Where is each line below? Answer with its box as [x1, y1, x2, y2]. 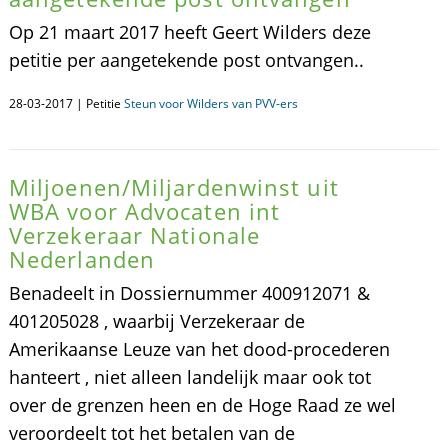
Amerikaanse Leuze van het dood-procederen [8, 337, 390, 361]
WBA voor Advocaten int [8, 196, 281, 226]
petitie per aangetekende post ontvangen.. [8, 48, 364, 72]
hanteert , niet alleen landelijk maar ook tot [8, 365, 371, 389]
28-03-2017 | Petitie [8, 95, 124, 112]
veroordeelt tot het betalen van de [8, 421, 295, 445]
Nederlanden [8, 244, 156, 274]
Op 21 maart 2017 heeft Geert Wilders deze [8, 20, 371, 44]
